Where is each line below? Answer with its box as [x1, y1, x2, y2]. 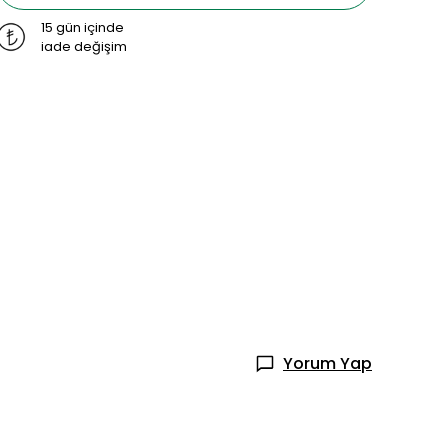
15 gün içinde [41, 18, 124, 37]
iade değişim [41, 37, 127, 56]
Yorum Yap [283, 351, 372, 375]
